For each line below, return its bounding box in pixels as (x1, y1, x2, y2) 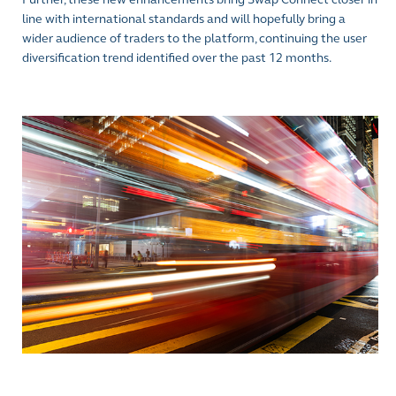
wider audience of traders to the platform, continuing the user (22, 31, 367, 46)
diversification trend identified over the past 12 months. (22, 50, 331, 65)
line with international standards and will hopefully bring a (22, 11, 346, 27)
